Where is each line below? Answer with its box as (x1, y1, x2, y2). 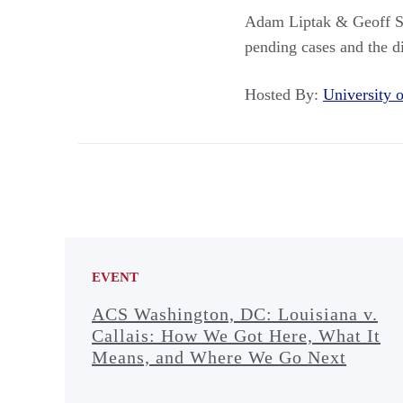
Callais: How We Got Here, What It (92, 325, 381, 345)
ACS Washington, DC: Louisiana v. (92, 303, 378, 324)
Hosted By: (245, 85, 323, 103)
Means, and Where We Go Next (92, 346, 346, 367)
